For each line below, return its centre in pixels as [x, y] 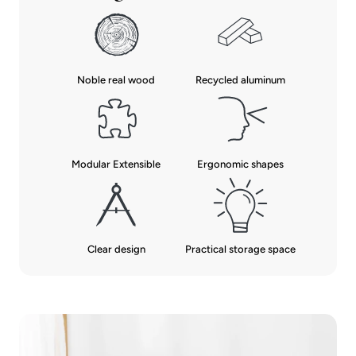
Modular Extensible [116, 164]
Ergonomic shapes [240, 164]
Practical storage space [240, 249]
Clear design [116, 249]
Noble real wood [116, 80]
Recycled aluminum [240, 80]
